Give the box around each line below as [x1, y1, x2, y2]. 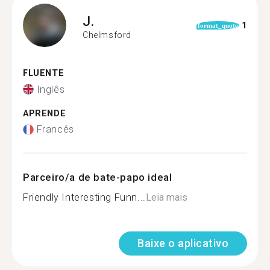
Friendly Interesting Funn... [23, 192, 146, 203]
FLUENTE [23, 68, 64, 78]
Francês [36, 124, 74, 135]
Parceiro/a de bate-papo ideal [23, 171, 172, 183]
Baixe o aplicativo [137, 237, 228, 250]
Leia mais [145, 192, 187, 203]
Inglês [36, 83, 65, 95]
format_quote [197, 22, 238, 29]
